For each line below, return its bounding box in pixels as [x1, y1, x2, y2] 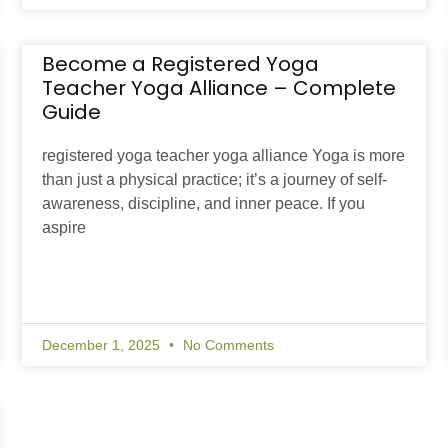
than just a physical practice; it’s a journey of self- [42, 171, 388, 189]
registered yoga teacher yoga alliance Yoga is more [42, 147, 406, 165]
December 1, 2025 [42, 337, 165, 354]
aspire [42, 219, 87, 237]
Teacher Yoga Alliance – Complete [42, 74, 397, 103]
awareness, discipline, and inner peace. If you [42, 195, 366, 213]
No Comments [179, 337, 275, 354]
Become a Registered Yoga [42, 50, 320, 79]
